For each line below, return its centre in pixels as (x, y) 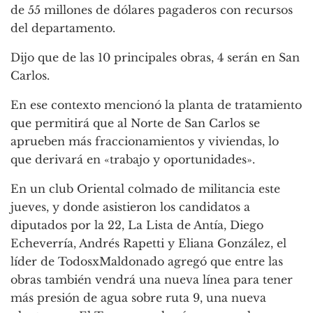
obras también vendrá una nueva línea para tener (152, 280)
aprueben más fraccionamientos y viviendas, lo (145, 141)
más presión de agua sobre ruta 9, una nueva (138, 298)
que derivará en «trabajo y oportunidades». (133, 160)
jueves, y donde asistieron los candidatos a (130, 207)
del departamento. (63, 28)
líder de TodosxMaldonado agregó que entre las (147, 262)
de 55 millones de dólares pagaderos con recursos (152, 10)
